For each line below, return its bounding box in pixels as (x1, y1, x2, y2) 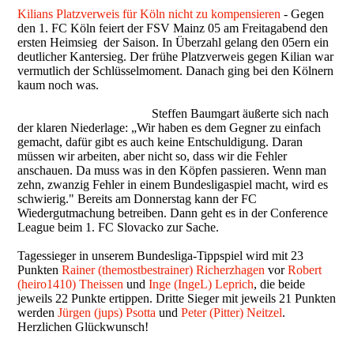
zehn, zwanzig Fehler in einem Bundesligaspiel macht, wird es (17, 177, 329, 191)
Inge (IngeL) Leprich (149, 277, 254, 291)
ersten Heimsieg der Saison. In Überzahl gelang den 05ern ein (17, 35, 330, 49)
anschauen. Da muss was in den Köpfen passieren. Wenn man (17, 163, 327, 177)
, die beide (254, 277, 306, 291)
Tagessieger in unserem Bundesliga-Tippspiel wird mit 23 (17, 248, 304, 262)
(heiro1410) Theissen (17, 277, 124, 291)
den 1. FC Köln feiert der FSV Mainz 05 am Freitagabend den (17, 21, 329, 35)
